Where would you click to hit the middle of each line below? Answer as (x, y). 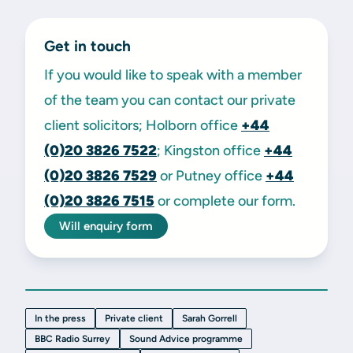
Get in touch (87, 46)
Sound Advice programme (186, 339)
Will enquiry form (106, 226)
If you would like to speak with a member (173, 75)
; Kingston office (210, 150)
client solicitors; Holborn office (143, 125)
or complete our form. (225, 201)
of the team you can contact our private (170, 100)
